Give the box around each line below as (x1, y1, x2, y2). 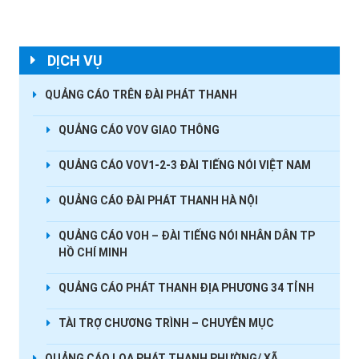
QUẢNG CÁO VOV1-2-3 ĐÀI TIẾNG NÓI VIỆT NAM (58, 159, 311, 172)
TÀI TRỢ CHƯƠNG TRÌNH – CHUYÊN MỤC (58, 317, 274, 330)
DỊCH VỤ (46, 52, 103, 70)
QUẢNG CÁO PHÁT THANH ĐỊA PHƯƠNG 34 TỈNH (58, 281, 314, 295)
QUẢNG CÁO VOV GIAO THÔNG (58, 123, 220, 137)
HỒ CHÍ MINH (58, 246, 127, 260)
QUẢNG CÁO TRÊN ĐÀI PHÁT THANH (44, 88, 237, 102)
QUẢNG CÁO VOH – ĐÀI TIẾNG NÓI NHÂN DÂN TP (58, 229, 315, 243)
